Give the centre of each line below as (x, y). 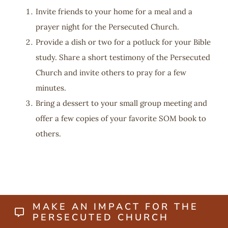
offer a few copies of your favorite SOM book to (121, 119)
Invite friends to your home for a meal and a (114, 12)
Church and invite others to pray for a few (111, 73)
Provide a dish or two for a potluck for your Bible (123, 42)
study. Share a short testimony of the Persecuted (123, 58)
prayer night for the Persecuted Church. (107, 27)
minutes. (51, 88)
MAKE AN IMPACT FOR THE (115, 207)
